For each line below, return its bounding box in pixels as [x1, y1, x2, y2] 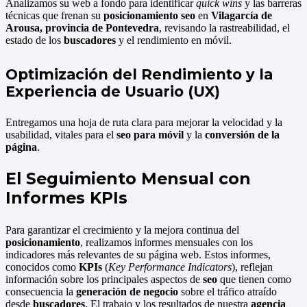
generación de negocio [76, 286, 178, 298]
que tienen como [217, 273, 291, 286]
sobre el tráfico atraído [178, 286, 277, 298]
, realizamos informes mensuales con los [80, 236, 253, 249]
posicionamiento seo [103, 9, 195, 21]
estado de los [5, 34, 64, 46]
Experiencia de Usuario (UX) [5, 82, 220, 100]
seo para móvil [116, 128, 184, 140]
